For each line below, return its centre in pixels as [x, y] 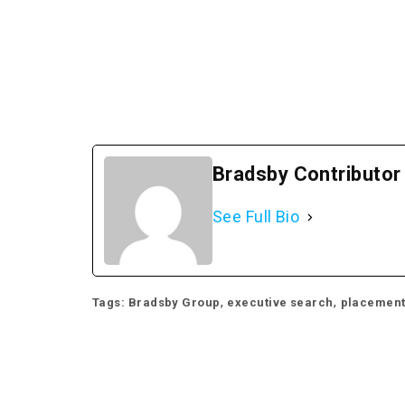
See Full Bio [256, 217]
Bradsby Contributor [307, 174]
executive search [280, 302]
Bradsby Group [174, 302]
